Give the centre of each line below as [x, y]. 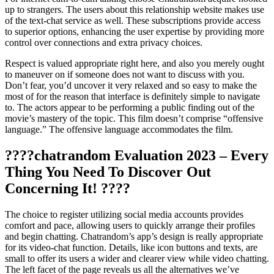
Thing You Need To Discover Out [108, 172]
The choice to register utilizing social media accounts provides [124, 214]
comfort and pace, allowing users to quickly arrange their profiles [130, 225]
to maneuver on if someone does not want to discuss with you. [125, 75]
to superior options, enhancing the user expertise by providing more [135, 32]
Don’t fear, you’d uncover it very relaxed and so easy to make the [131, 86]
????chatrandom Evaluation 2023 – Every [137, 156]
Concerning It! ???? [68, 189]
